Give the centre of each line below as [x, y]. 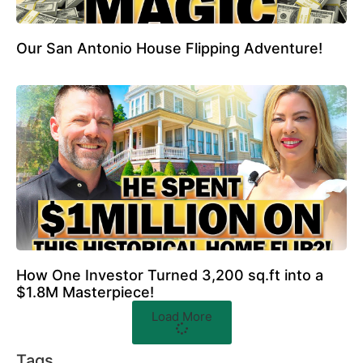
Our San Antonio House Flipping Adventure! [169, 49]
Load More [181, 317]
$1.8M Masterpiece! [85, 293]
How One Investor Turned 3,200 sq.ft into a [170, 275]
